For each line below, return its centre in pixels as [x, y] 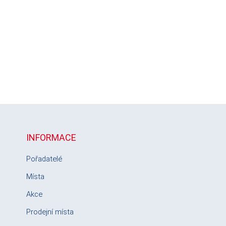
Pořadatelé [44, 159]
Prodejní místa [50, 212]
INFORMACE [51, 137]
